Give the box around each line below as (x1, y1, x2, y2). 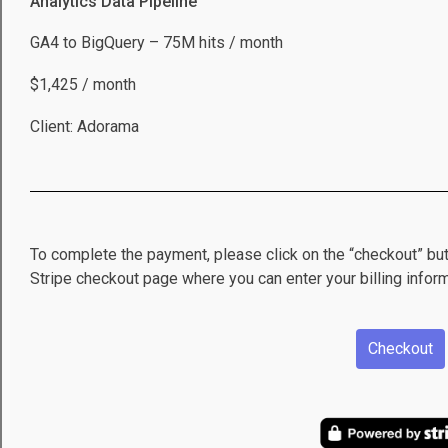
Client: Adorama (30, 116, 139, 136)
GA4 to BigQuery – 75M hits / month (30, 33, 283, 53)
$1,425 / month (30, 75, 136, 95)
